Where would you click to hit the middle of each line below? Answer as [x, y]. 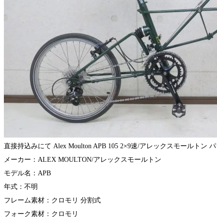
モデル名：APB [27, 173]
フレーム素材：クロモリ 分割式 [52, 201]
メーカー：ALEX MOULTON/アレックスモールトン [83, 160]
